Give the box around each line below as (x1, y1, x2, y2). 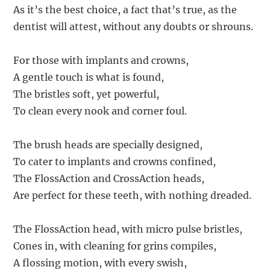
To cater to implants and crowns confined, (13, 155, 216, 168)
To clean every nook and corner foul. (13, 104, 187, 117)
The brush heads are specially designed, (13, 138, 203, 151)
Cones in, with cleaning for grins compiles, (13, 239, 217, 252)
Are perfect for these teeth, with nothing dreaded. (13, 189, 252, 201)
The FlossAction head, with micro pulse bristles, (13, 222, 243, 235)
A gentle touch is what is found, (13, 71, 165, 83)
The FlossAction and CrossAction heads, (13, 172, 205, 184)
